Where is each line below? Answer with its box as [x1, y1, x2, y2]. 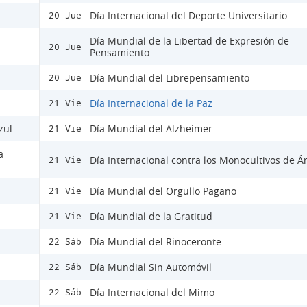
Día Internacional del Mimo [90, 286, 214, 299]
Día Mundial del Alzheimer [90, 122, 212, 135]
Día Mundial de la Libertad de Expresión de [90, 34, 289, 47]
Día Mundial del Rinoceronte [90, 235, 221, 248]
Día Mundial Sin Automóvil [90, 260, 212, 273]
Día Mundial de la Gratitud [90, 210, 212, 223]
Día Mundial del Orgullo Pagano [90, 184, 236, 197]
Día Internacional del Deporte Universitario [90, 9, 287, 22]
